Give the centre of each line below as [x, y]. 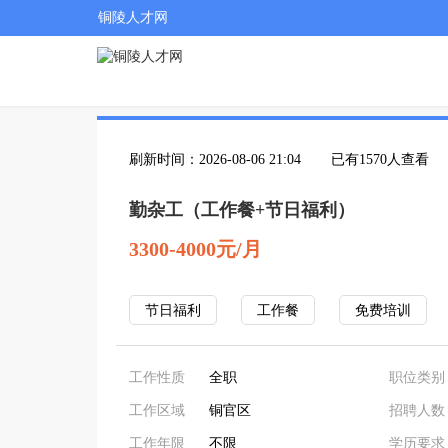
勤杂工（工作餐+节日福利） [242, 210]
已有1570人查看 [380, 159]
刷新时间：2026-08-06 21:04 [215, 159]
